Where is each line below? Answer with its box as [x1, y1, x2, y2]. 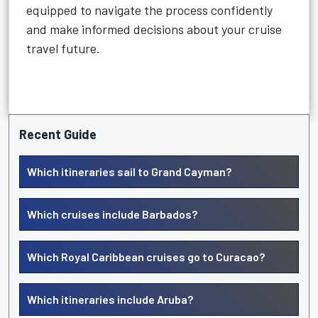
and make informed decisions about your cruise [26, 21, 282, 37]
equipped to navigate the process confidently [26, 2, 273, 18]
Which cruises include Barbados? [27, 207, 197, 221]
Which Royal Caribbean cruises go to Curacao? [27, 250, 265, 263]
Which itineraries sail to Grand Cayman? [27, 165, 231, 178]
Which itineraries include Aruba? [27, 292, 193, 306]
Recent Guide [19, 126, 97, 142]
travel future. [26, 40, 100, 56]
